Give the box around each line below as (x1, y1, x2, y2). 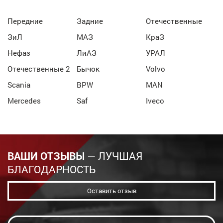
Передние (7, 16, 43, 26)
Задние (77, 16, 104, 26)
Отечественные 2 (7, 64, 70, 74)
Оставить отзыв (87, 186, 136, 196)
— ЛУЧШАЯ (85, 149, 142, 163)
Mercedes (7, 96, 41, 106)
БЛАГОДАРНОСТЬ (7, 162, 96, 177)
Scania (7, 80, 30, 90)
